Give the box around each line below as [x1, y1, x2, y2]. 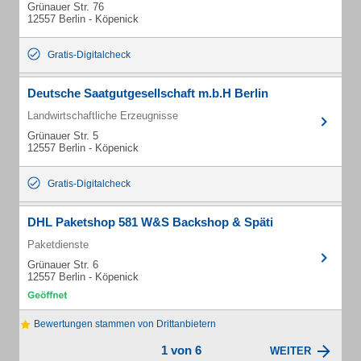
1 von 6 [160, 343, 201, 358]
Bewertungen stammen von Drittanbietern [31, 318, 216, 330]
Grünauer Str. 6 [27, 259, 98, 271]
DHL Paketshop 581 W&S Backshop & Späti [27, 215, 273, 229]
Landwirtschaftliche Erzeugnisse [27, 110, 178, 122]
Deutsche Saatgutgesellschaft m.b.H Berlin [27, 86, 268, 100]
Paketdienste [27, 239, 89, 251]
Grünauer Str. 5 [27, 130, 98, 142]
